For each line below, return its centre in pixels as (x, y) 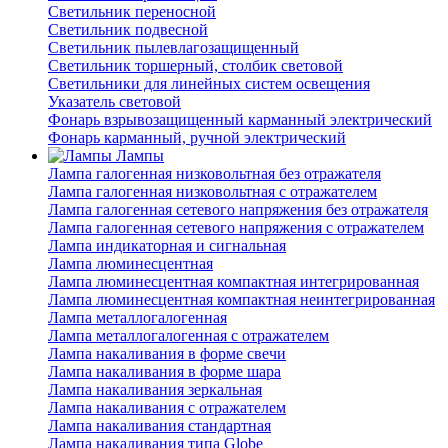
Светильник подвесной (128, 30)
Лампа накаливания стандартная (159, 426)
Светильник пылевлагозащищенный (173, 48)
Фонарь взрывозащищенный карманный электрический (240, 120)
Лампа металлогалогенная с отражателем (188, 336)
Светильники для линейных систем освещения (209, 84)
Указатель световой (114, 102)
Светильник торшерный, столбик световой (195, 66)
